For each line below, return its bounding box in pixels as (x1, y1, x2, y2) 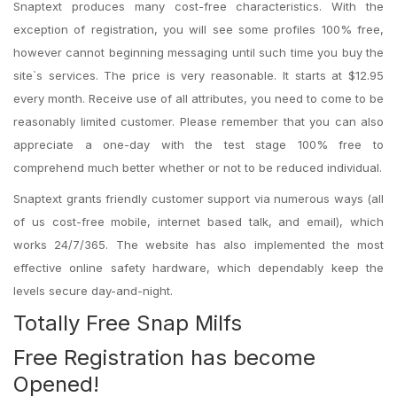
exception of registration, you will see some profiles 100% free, (13, 22, 384, 36)
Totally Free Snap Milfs (13, 310, 242, 336)
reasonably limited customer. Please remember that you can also (13, 114, 384, 128)
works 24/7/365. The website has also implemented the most (13, 237, 384, 252)
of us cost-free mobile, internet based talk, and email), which (13, 214, 384, 229)
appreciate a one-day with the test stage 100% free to (13, 137, 384, 152)
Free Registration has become (13, 345, 315, 370)
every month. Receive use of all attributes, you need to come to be (13, 91, 384, 105)
